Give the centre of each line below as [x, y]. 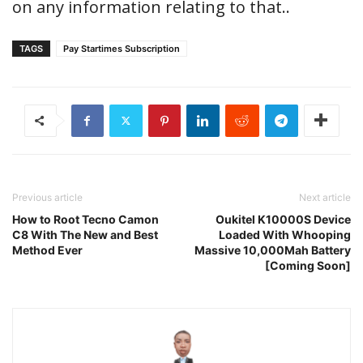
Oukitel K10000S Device [283, 219]
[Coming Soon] [308, 265]
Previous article [47, 197]
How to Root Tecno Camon [85, 219]
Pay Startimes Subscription [122, 48]
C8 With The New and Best [85, 234]
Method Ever [47, 250]
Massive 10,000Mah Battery [273, 250]
